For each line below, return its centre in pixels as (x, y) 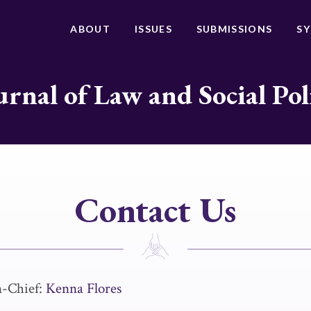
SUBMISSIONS (234, 29)
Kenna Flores (84, 288)
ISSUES (153, 29)
